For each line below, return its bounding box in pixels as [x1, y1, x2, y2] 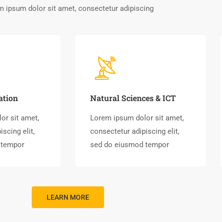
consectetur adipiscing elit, [90, 127, 179, 136]
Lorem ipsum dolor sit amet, [90, 113, 184, 122]
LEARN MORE [47, 193, 89, 201]
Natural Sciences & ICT [90, 93, 176, 103]
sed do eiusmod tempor [90, 140, 169, 149]
